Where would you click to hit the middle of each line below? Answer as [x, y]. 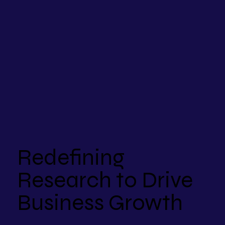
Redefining [71, 157]
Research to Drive [105, 180]
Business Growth [100, 203]
